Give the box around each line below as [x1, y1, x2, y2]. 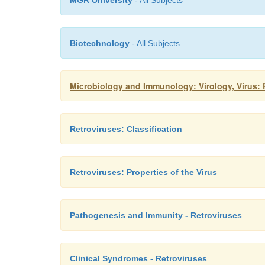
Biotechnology [70, 38, 130, 48]
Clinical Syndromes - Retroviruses [70, 254, 207, 263]
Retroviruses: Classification [70, 124, 182, 134]
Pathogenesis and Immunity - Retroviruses [70, 211, 242, 220]
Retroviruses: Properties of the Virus [70, 167, 217, 177]
